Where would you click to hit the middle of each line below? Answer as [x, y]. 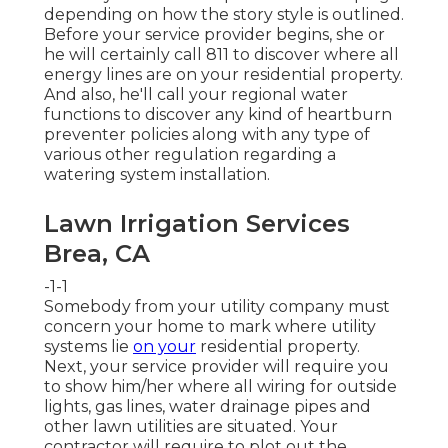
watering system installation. [157, 174]
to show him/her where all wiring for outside [220, 386]
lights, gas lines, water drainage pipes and [207, 406]
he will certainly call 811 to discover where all [221, 54]
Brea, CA [97, 253]
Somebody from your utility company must [217, 306]
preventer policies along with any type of [207, 134]
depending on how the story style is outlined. [224, 14]
